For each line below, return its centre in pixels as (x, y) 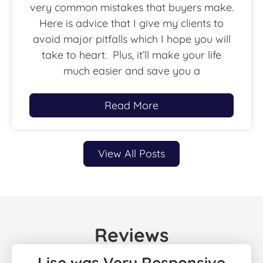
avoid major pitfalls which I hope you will (131, 39)
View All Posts (131, 154)
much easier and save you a (131, 71)
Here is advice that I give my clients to (131, 23)
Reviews (131, 235)
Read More (131, 106)
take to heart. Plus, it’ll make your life (131, 55)
